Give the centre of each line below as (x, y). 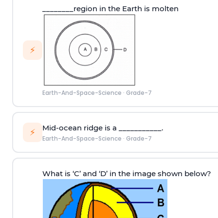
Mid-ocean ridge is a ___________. (102, 127)
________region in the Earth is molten (110, 8)
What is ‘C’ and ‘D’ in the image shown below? (127, 173)
